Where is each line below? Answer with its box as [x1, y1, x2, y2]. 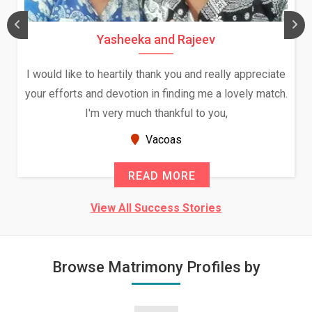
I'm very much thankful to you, [84, 107, 228, 120]
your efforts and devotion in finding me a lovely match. [24, 87, 288, 100]
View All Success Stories [91, 201, 221, 214]
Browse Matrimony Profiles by [52, 258, 260, 276]
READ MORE [128, 169, 196, 182]
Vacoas [142, 133, 182, 146]
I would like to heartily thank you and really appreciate [26, 68, 286, 81]
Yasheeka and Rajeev [97, 32, 215, 47]
